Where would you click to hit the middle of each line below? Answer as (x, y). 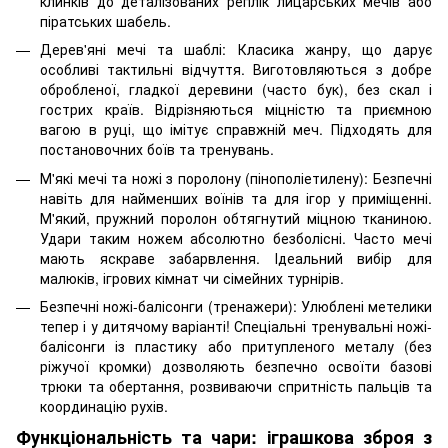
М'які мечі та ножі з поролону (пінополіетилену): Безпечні (236, 177)
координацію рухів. (104, 405)
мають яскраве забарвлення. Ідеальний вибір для (236, 257)
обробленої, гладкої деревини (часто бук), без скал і (236, 89)
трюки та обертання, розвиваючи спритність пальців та (236, 385)
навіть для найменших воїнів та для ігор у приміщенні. (236, 197)
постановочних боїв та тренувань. (157, 149)
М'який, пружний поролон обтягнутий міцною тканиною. (236, 217)
